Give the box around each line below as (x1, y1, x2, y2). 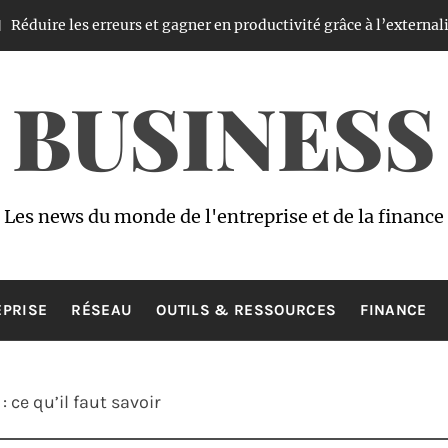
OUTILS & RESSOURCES (156, 301, 337, 319)
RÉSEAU (71, 301, 133, 319)
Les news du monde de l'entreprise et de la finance (4, 205, 444, 228)
